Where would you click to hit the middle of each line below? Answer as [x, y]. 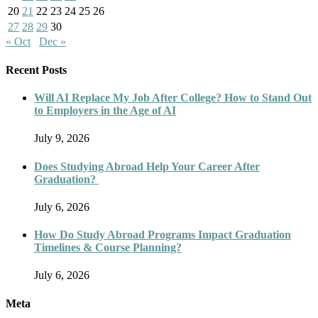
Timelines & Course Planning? [108, 248]
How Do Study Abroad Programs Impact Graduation [163, 235]
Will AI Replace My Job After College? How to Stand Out [173, 98]
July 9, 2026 [62, 138]
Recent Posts [36, 70]
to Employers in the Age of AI [105, 111]
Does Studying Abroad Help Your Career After [147, 166]
